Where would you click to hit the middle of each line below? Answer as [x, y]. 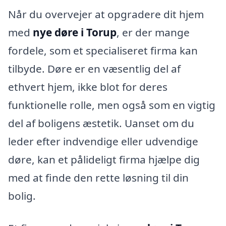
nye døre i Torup [75, 32]
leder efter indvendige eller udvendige [103, 141]
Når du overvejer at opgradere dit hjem [106, 14]
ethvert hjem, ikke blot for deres [88, 87]
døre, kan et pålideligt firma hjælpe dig [104, 159]
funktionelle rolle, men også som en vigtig [112, 105]
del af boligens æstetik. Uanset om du [101, 123]
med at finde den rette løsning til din [98, 177]
